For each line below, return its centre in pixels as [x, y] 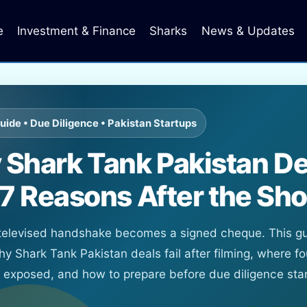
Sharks [169, 30]
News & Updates [248, 30]
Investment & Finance [76, 30]
